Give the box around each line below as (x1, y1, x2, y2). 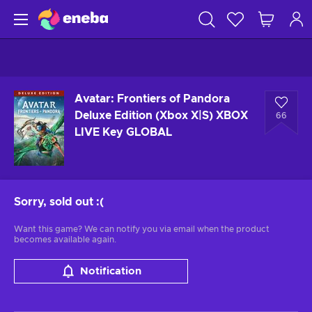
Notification (79, 266, 141, 276)
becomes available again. (14, 235, 116, 244)
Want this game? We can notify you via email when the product (14, 225, 270, 233)
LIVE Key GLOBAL (75, 127, 172, 138)
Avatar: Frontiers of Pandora (75, 93, 230, 104)
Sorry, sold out (14, 196, 93, 208)
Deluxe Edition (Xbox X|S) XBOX (75, 110, 248, 121)
